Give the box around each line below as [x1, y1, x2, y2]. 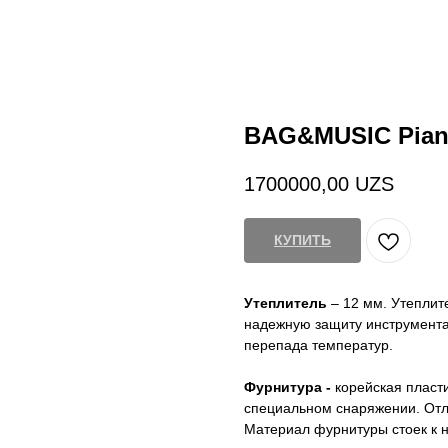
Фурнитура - [244, 379, 331, 396]
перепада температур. [244, 337, 393, 354]
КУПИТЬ [274, 232, 331, 249]
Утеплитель [244, 295, 327, 312]
